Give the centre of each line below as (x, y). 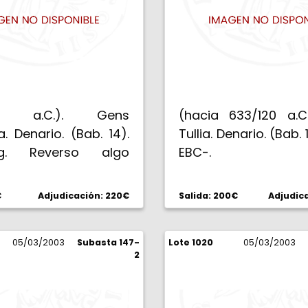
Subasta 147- (108, 242)
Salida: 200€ (208, 196)
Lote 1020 (191, 242)
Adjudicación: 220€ (84, 196)
